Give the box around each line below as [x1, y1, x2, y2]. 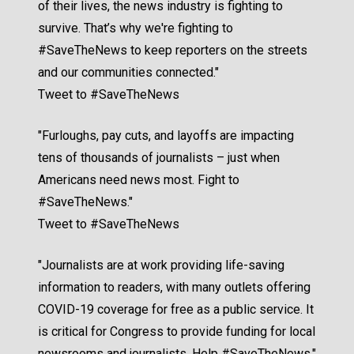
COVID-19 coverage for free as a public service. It [38, 302, 314, 318]
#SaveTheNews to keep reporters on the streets [38, 43, 307, 58]
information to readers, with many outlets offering [38, 280, 311, 296]
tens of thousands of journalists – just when [38, 150, 280, 166]
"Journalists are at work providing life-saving [38, 258, 284, 273]
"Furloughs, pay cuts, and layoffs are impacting [38, 128, 294, 144]
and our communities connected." [38, 65, 219, 81]
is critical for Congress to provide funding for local [38, 324, 315, 340]
